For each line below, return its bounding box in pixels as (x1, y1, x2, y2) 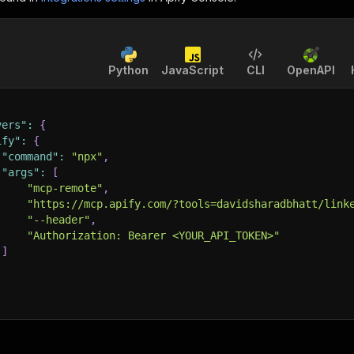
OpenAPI (287, 63, 335, 77)
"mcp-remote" (27, 182, 103, 194)
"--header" (27, 213, 90, 226)
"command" (2, 150, 58, 163)
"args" (2, 166, 40, 179)
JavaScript (161, 63, 224, 77)
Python (108, 63, 149, 77)
